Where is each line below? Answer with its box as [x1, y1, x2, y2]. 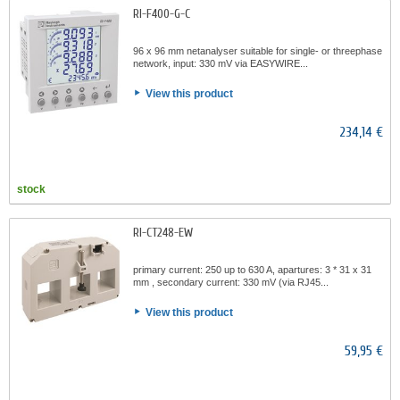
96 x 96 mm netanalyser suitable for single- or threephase [133, 46, 382, 56]
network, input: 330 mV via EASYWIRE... [133, 58, 308, 69]
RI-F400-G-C [133, 6, 190, 21]
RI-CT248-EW [133, 225, 193, 240]
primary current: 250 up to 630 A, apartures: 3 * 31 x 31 [133, 264, 371, 275]
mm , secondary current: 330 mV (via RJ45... [133, 277, 329, 287]
